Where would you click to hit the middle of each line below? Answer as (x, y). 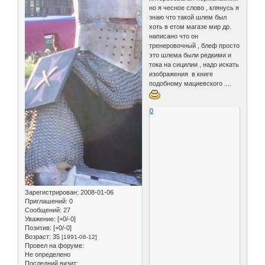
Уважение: (40, 219)
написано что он (174, 36)
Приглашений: (46, 201)
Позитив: (38, 227)
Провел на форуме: (54, 245)
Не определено (48, 254)
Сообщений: (43, 210)
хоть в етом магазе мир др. (190, 26)
